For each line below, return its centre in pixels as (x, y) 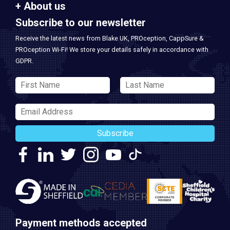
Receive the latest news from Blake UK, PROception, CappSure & (110, 39)
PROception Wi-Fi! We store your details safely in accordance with (112, 50)
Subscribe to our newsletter (81, 23)
